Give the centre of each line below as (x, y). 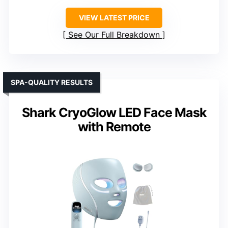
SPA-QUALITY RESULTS (52, 82)
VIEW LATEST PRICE (114, 17)
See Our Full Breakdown (114, 34)
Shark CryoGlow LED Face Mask (114, 112)
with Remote (114, 126)
